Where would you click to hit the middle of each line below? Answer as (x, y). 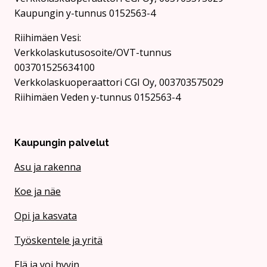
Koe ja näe (38, 192)
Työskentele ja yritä (58, 240)
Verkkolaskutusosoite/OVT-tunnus (93, 52)
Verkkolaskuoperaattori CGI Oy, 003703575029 (119, 82)
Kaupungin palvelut (62, 143)
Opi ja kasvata (46, 216)
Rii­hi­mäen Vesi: (48, 37)
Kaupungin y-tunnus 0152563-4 (85, 13)
